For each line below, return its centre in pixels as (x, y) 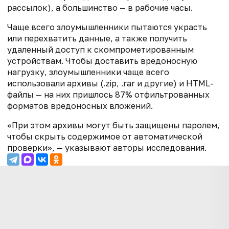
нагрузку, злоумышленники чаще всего (88, 72)
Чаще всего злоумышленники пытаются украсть (107, 27)
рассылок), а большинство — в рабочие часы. (100, 8)
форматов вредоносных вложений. (80, 106)
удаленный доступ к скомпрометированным (100, 50)
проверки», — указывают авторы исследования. (107, 148)
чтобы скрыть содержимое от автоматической (105, 137)
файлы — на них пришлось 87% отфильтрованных (108, 95)
